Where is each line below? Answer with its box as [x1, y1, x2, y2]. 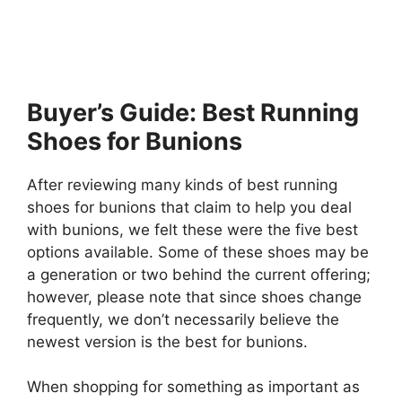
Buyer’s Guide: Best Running [27, 97, 359, 127]
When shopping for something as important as [27, 378, 360, 397]
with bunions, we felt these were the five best [27, 220, 358, 239]
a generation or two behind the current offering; [27, 265, 371, 284]
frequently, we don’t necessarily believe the [27, 310, 339, 328]
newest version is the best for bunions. [27, 332, 312, 351]
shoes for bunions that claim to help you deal [27, 197, 352, 216]
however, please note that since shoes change [27, 287, 362, 306]
